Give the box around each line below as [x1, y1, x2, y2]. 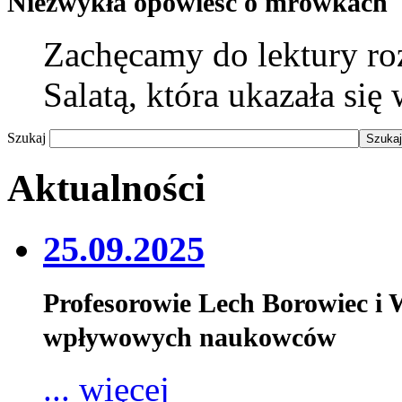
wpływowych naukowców [43, 323, 336, 353]
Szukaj [7, 129, 49, 145]
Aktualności [7, 166, 205, 209]
